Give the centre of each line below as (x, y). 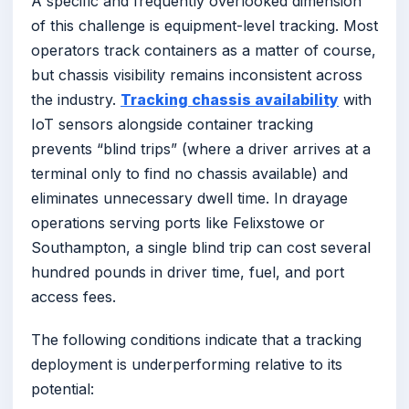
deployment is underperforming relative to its (187, 364)
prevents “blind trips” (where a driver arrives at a (201, 148)
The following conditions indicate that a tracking (196, 339)
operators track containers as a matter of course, (204, 50)
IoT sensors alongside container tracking (172, 124)
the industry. (76, 99)
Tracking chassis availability (230, 99)
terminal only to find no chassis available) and (189, 173)
